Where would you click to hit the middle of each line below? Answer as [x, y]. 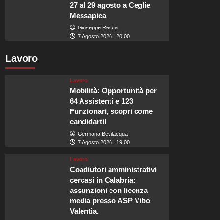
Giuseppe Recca [98, 28]
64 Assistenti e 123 [102, 101]
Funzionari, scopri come [111, 111]
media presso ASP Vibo [110, 201]
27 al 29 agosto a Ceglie [110, 5]
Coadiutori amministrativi [113, 170]
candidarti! [88, 122]
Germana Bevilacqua [103, 134]
